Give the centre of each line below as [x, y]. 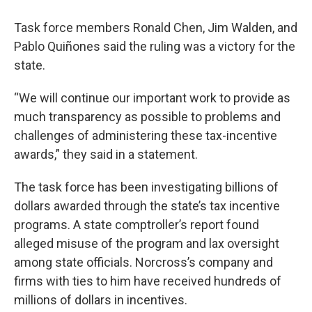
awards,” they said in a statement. [106, 154]
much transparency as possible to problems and [147, 117]
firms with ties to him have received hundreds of [148, 281]
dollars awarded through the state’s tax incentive [147, 206]
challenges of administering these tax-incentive [146, 135]
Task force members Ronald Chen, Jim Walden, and [156, 28]
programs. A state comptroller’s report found [136, 225]
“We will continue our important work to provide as [152, 98]
